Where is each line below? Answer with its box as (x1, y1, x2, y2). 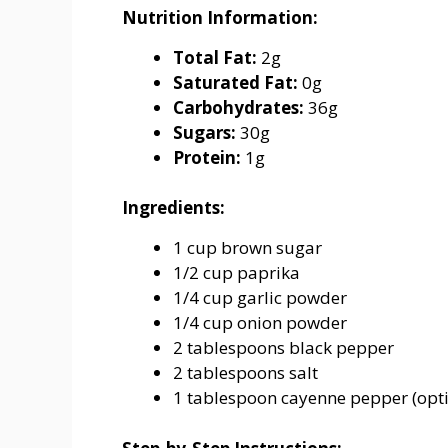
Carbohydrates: (173, 95, 304, 119)
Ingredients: (122, 196, 225, 220)
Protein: (173, 145, 241, 169)
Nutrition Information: (122, 5, 318, 29)
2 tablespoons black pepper (173, 336, 394, 360)
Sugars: (173, 120, 236, 144)
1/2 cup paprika (173, 261, 300, 285)
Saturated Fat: (173, 70, 298, 94)
